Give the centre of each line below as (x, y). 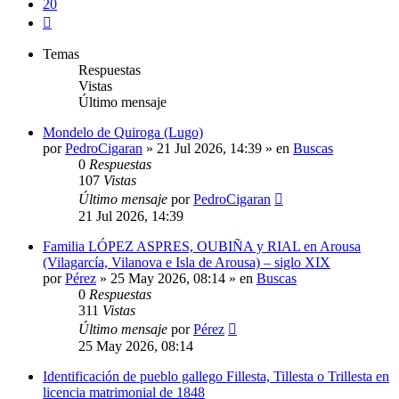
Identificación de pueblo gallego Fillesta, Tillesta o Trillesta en (216, 376)
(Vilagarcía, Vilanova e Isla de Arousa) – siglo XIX (187, 262)
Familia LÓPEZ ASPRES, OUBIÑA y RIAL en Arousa (202, 246)
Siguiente (77, 19)
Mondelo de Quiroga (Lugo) (123, 132)
